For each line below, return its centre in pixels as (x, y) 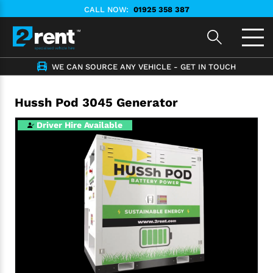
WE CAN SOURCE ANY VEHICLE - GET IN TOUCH (144, 66)
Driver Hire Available (80, 125)
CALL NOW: (106, 9)
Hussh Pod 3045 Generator (96, 102)
